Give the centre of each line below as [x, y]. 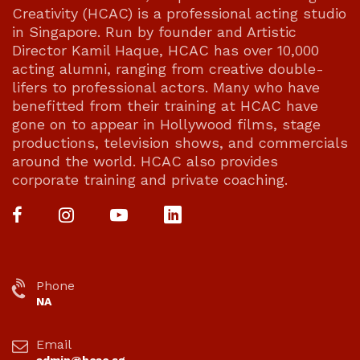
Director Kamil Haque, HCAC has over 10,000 [166, 50]
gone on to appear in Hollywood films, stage [166, 124]
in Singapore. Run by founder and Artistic [154, 32]
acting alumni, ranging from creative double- [168, 69]
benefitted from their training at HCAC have [165, 106]
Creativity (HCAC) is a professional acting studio [179, 13]
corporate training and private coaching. [150, 180]
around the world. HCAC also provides [145, 161]
